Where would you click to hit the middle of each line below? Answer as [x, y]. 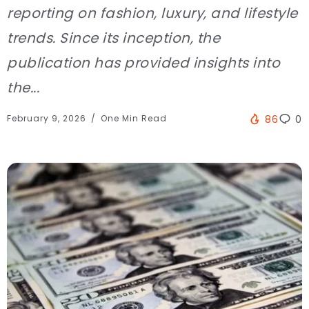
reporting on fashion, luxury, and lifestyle [152, 13]
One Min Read [132, 118]
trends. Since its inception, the [113, 38]
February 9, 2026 [48, 118]
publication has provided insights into [143, 62]
